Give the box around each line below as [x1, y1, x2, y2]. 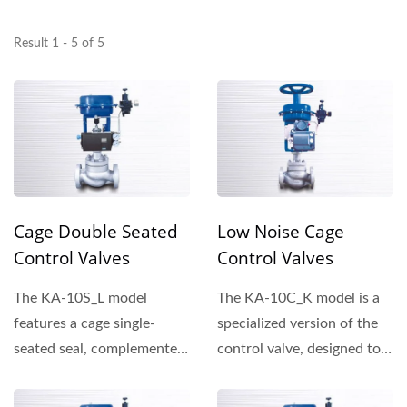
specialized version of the [217, 316, 378, 332]
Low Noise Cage [217, 220, 344, 244]
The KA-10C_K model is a [217, 291, 380, 306]
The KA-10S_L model [14, 291, 147, 306]
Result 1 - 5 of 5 [14, 37, 104, 50]
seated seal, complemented [14, 342, 185, 357]
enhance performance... [217, 367, 367, 382]
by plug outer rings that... [14, 367, 174, 382]
